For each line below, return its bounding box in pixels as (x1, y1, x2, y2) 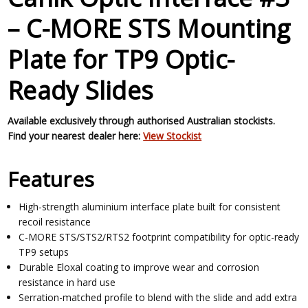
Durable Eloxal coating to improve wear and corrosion (19, 261, 260, 274)
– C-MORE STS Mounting (8, 11, 291, 45)
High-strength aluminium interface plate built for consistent (19, 200, 281, 213)
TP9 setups (19, 245, 69, 258)
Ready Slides (8, 73, 154, 107)
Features (8, 165, 95, 194)
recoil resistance (19, 215, 91, 228)
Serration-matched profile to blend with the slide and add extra (19, 291, 298, 304)
